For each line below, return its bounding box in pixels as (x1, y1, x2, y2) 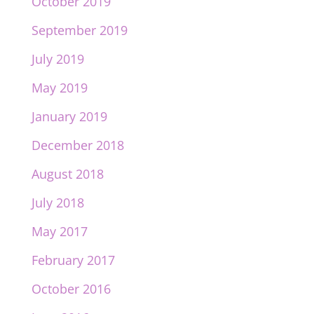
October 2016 (31, 280, 111, 298)
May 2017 (31, 223, 88, 240)
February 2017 (31, 252, 115, 269)
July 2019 (31, 50, 84, 68)
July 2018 (31, 194, 84, 212)
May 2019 (31, 79, 88, 97)
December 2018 (31, 137, 124, 154)
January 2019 (31, 108, 107, 125)
